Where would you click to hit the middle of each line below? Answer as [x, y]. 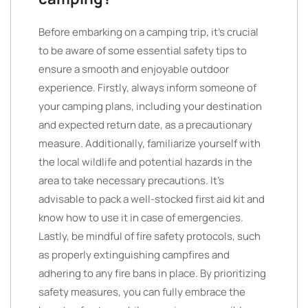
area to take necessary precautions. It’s [131, 180]
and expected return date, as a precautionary [145, 125]
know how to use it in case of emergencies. [141, 218]
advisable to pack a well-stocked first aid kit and [152, 199]
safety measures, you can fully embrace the [142, 292]
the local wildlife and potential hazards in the [145, 162]
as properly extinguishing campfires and [134, 255]
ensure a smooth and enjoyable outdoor [134, 69]
